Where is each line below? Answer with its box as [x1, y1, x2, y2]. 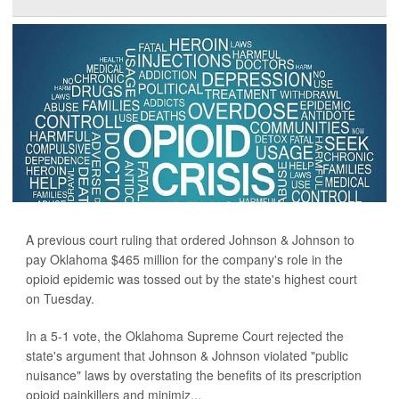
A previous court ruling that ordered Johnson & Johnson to [26, 231, 354, 249]
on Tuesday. [26, 289, 94, 308]
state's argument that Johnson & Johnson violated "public [26, 346, 348, 365]
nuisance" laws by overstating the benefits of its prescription [26, 366, 362, 385]
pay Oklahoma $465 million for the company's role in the [26, 250, 343, 269]
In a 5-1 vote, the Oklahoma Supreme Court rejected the [26, 327, 344, 346]
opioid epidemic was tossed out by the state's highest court [26, 270, 357, 289]
